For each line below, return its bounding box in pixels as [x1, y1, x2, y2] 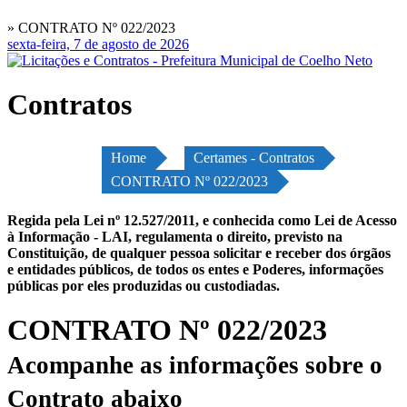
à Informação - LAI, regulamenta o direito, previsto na [7, 228, 342, 244]
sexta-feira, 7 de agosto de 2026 [7, 36, 189, 52]
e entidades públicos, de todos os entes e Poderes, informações [7, 261, 383, 277]
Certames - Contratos [194, 149, 314, 165]
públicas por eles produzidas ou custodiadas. [7, 277, 280, 293]
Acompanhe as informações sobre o [7, 352, 382, 380]
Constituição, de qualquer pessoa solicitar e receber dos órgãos [7, 244, 391, 261]
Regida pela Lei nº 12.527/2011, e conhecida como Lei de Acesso [7, 212, 397, 228]
